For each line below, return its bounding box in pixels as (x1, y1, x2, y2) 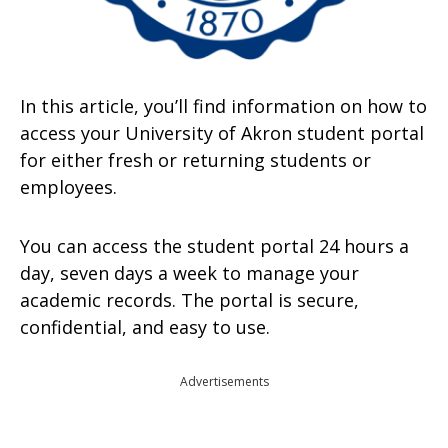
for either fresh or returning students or (20, 148, 371, 172)
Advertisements (179, 373, 269, 390)
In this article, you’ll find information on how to (20, 94, 427, 118)
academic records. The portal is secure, (20, 288, 359, 312)
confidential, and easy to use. (20, 315, 270, 339)
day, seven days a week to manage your (20, 261, 359, 285)
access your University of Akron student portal (20, 121, 424, 145)
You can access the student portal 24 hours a (20, 234, 409, 258)
